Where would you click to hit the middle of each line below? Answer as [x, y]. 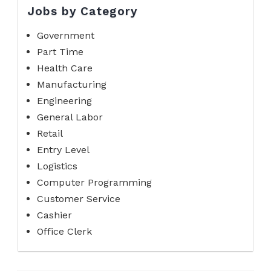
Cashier [54, 215]
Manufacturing [72, 85]
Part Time [60, 52]
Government [66, 36]
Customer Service [79, 199]
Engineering [64, 101]
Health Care [65, 68]
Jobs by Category [83, 11]
